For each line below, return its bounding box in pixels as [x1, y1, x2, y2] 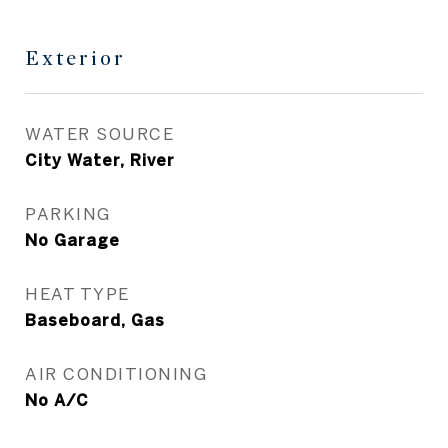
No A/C [25, 391, 89, 409]
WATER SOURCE [25, 124, 174, 143]
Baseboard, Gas [25, 311, 165, 329]
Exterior [25, 46, 126, 71]
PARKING [25, 204, 111, 223]
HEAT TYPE [25, 284, 130, 303]
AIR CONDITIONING [25, 364, 207, 383]
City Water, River [25, 151, 175, 169]
